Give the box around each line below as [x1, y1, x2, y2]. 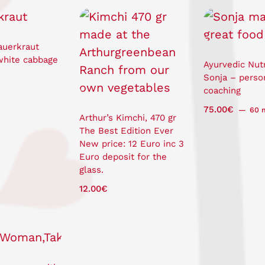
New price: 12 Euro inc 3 [79, 138, 184, 149]
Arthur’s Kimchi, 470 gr [79, 112, 176, 123]
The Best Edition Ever [79, 125, 173, 136]
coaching [203, 85, 241, 96]
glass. [79, 164, 104, 175]
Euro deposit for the [79, 151, 167, 162]
